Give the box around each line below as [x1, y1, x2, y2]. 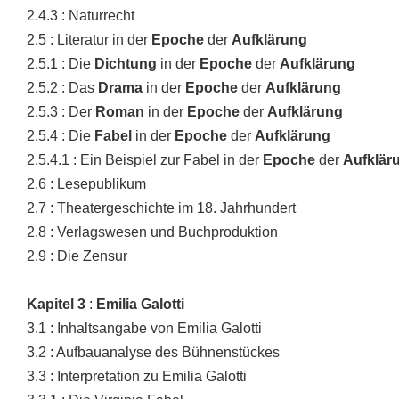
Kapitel [27, 297, 74, 312]
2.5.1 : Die [27, 56, 94, 71]
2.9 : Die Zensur [27, 248, 127, 264]
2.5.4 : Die [27, 128, 94, 143]
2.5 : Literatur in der [27, 32, 151, 47]
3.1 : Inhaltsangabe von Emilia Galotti [27, 321, 262, 336]
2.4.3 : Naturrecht [27, 8, 134, 23]
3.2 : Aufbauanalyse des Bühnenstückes [27, 345, 280, 360]
